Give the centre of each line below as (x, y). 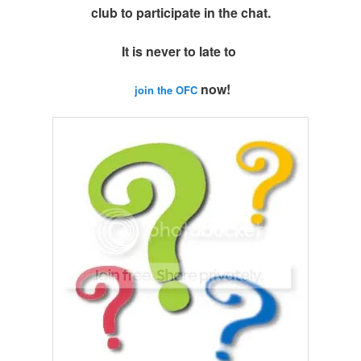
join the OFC (166, 89)
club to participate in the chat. (180, 13)
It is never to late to (180, 51)
